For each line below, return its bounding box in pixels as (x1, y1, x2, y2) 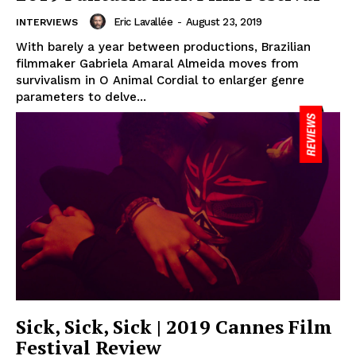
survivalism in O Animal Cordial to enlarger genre (16, 73, 304, 88)
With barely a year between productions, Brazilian (16, 40, 311, 55)
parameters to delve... (16, 90, 146, 105)
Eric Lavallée (113, 15, 172, 28)
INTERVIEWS (16, 17, 78, 29)
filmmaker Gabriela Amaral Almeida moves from (16, 56, 299, 72)
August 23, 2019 (185, 15, 261, 28)
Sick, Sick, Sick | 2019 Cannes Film (16, 314, 332, 340)
